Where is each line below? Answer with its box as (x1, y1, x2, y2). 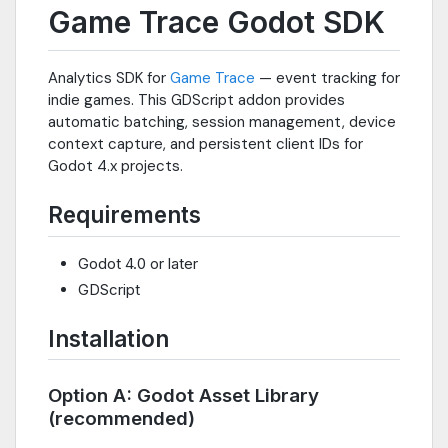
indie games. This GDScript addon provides (48, 90, 345, 111)
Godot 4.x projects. (48, 156, 183, 177)
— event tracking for (255, 68, 400, 89)
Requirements (48, 201, 201, 229)
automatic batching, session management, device (48, 112, 396, 133)
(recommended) (48, 407, 195, 431)
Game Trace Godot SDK (48, 4, 385, 41)
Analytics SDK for (48, 68, 170, 89)
